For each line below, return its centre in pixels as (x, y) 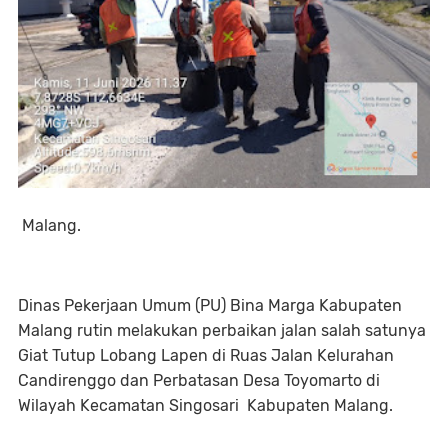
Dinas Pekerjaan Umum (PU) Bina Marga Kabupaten (210, 305)
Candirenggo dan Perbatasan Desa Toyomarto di (199, 380)
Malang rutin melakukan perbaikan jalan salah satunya (222, 330)
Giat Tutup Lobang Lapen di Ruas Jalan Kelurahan (206, 355)
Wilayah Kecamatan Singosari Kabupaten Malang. (205, 405)
